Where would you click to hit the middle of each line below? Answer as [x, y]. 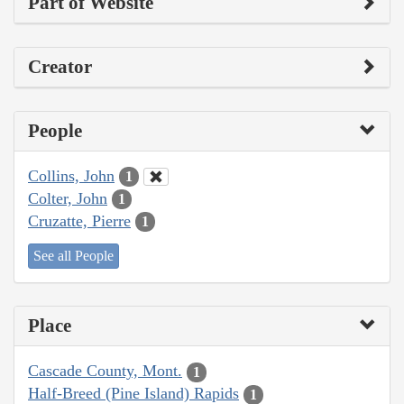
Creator [60, 66]
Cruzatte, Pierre [79, 220]
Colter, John [68, 198]
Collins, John [71, 175]
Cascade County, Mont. [105, 371]
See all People [73, 256]
